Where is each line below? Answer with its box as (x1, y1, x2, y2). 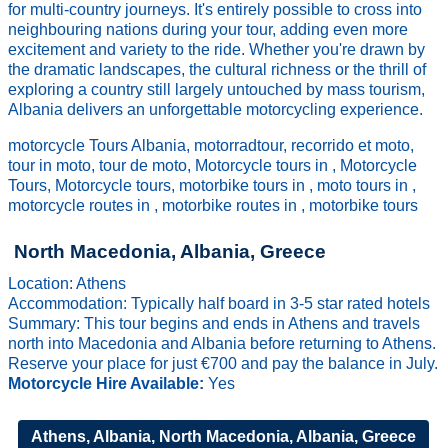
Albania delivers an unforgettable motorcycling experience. (8, 101, 424, 118)
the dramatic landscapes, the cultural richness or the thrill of (8, 61, 427, 78)
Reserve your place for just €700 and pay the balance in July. (8, 355, 439, 372)
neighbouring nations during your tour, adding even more (8, 21, 409, 38)
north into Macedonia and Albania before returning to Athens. (8, 335, 437, 352)
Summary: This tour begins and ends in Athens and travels (8, 315, 421, 332)
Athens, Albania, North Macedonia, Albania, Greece (31, 428, 417, 445)
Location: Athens (8, 275, 127, 292)
